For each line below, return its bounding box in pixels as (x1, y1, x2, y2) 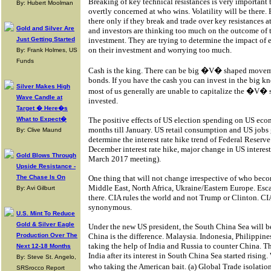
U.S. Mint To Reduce (16, 210, 75, 217)
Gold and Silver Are (16, 25, 74, 31)
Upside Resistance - (16, 163, 76, 169)
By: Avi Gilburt (16, 184, 55, 191)
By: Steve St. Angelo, (16, 253, 76, 260)
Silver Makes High (16, 83, 70, 90)
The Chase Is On (16, 174, 65, 180)
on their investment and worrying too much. (88, 45, 232, 54)
